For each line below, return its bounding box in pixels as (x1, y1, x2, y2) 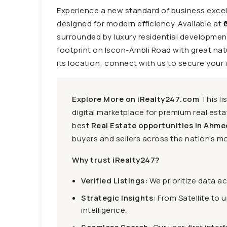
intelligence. (81, 205, 127, 215)
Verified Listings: (81, 175, 147, 186)
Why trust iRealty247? (72, 155, 160, 165)
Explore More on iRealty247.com (72, 94, 199, 104)
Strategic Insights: (81, 193, 156, 203)
